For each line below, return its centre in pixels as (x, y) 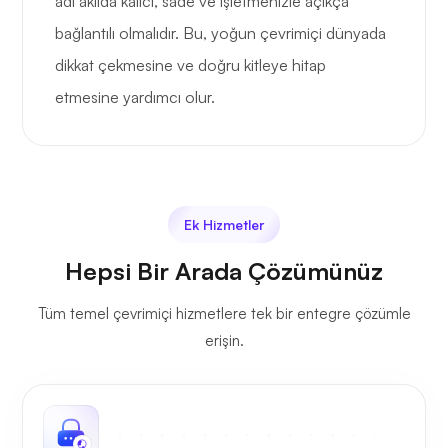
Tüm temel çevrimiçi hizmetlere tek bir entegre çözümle (224, 314)
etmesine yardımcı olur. (135, 97)
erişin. (224, 341)
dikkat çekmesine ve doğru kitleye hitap (190, 65)
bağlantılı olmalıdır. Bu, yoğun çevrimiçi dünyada (220, 33)
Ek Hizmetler (224, 225)
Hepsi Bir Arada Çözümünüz (224, 271)
